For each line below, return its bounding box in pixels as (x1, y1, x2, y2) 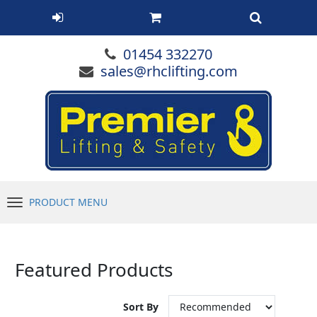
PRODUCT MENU (29, 195, 108, 209)
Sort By (123, 300, 161, 314)
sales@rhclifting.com (100, 62, 238, 81)
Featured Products (15, 257, 173, 282)
